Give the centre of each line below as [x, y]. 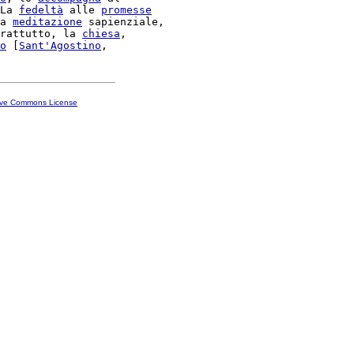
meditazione [47, 22]
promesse [126, 10]
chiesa [101, 34]
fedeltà [41, 10]
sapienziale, [123, 22]
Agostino [76, 45]
